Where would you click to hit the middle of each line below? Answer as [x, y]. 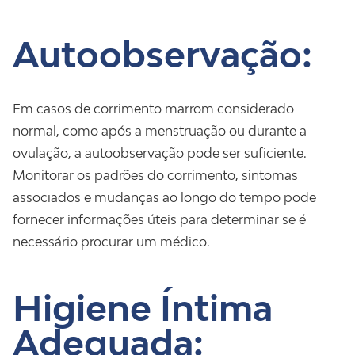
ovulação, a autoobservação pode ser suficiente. [160, 153]
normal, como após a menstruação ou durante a [160, 131]
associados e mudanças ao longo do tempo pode [164, 197]
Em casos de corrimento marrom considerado [153, 109]
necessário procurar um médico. [111, 242]
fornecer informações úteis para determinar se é [159, 219]
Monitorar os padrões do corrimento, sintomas [155, 175]
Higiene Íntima [143, 308]
